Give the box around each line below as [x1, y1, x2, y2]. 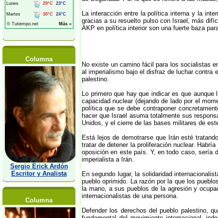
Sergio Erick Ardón [10, 163, 68, 170]
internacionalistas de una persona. [82, 192, 178, 200]
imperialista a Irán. [82, 156, 134, 163]
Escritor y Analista [11, 170, 67, 177]
